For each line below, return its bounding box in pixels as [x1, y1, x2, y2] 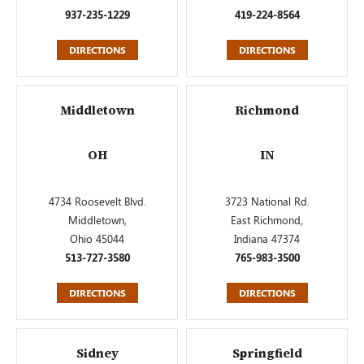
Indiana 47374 [234, 232, 300, 245]
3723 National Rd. [224, 194, 310, 208]
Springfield [232, 344, 302, 362]
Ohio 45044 [70, 232, 124, 245]
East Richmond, [231, 213, 303, 227]
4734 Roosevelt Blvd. [48, 194, 146, 208]
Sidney [76, 344, 119, 362]
